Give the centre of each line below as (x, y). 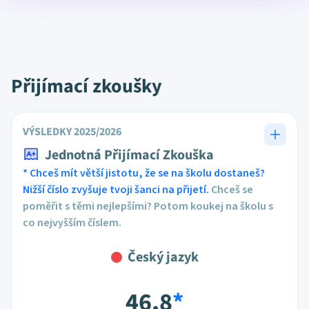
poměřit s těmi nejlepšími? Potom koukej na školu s (148, 206)
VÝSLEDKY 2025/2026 (72, 132)
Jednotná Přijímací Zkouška (129, 155)
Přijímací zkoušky (87, 86)
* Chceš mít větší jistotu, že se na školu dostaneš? (144, 173)
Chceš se (231, 190)
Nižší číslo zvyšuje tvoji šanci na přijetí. (116, 190)
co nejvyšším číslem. (72, 223)
